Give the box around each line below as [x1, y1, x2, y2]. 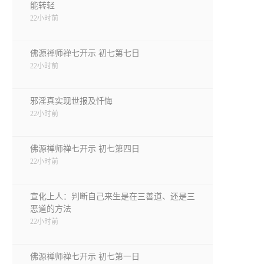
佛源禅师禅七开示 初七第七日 [30, 49, 140, 58]
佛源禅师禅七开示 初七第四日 [30, 144, 140, 153]
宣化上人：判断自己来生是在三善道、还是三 [30, 192, 195, 201]
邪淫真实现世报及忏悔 [30, 97, 113, 105]
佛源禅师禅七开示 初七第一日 [30, 252, 140, 261]
